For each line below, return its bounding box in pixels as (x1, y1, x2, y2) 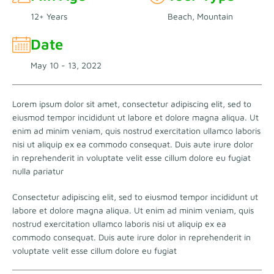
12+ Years (31, 10, 67, 21)
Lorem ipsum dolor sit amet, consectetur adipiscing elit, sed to (12, 98, 251, 109)
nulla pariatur (12, 165, 64, 176)
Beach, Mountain (168, 10, 233, 21)
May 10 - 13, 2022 (31, 59, 102, 70)
